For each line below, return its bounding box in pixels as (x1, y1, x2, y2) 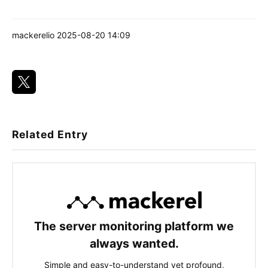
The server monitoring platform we (34, 219, 234, 234)
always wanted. (89, 236, 179, 251)
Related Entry (12, 128, 88, 141)
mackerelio (12, 30, 54, 41)
